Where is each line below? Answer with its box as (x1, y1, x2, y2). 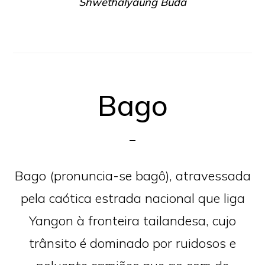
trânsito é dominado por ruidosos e (29, 234, 236, 251)
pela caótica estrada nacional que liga (20, 189, 245, 206)
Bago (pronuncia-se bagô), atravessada (14, 167, 251, 184)
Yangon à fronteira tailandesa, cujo (29, 212, 236, 229)
